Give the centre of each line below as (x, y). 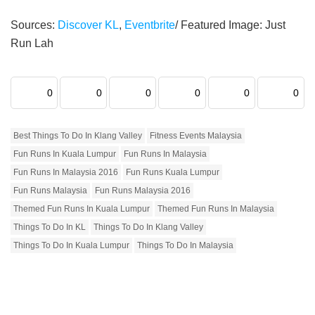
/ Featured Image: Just (230, 25)
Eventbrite (150, 25)
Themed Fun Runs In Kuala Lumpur (82, 208)
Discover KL (88, 25)
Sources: (34, 25)
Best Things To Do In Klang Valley (78, 135)
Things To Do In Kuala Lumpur (71, 245)
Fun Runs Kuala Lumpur (173, 172)
